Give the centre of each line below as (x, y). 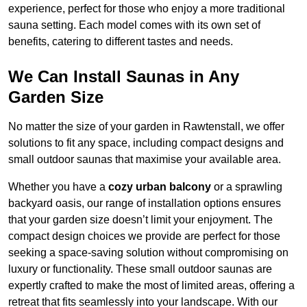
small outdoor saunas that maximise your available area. (145, 160)
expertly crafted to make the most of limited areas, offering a (151, 286)
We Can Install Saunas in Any (124, 77)
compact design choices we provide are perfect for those (144, 236)
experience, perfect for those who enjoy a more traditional (147, 9)
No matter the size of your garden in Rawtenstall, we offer (146, 127)
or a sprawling (247, 187)
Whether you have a (58, 187)
